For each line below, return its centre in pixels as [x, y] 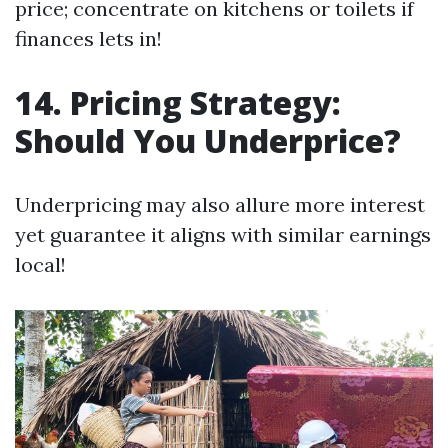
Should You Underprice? [208, 141]
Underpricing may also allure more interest [220, 205]
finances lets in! [88, 39]
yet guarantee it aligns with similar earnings [223, 235]
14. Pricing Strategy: [178, 103]
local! [40, 265]
